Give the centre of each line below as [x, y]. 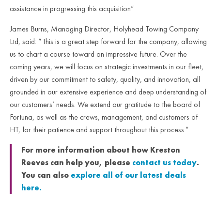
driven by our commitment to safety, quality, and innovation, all [105, 79]
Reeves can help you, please [77, 163]
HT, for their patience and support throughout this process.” [99, 130]
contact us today [164, 163]
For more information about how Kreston [101, 150]
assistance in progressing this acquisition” [72, 8]
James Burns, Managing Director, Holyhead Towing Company [104, 29]
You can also [46, 175]
